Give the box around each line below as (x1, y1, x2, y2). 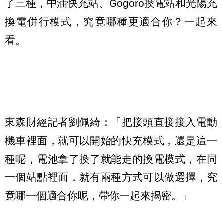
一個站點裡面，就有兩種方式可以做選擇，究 (5, 171, 217, 183)
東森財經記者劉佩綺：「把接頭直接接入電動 (5, 116, 217, 128)
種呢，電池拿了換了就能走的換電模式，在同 (5, 153, 217, 165)
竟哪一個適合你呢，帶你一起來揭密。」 (5, 190, 192, 202)
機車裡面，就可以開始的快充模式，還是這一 (5, 135, 217, 147)
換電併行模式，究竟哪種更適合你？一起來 (5, 15, 217, 27)
